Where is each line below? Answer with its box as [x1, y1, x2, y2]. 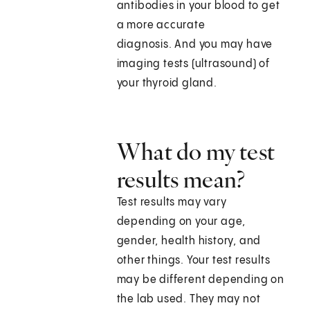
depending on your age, [116, 216, 246, 228]
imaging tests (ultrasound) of [116, 58, 270, 71]
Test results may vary [116, 197, 227, 209]
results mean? [116, 165, 246, 194]
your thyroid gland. [116, 77, 220, 90]
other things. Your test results [116, 255, 271, 267]
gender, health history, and [116, 235, 262, 248]
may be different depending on [116, 274, 284, 286]
